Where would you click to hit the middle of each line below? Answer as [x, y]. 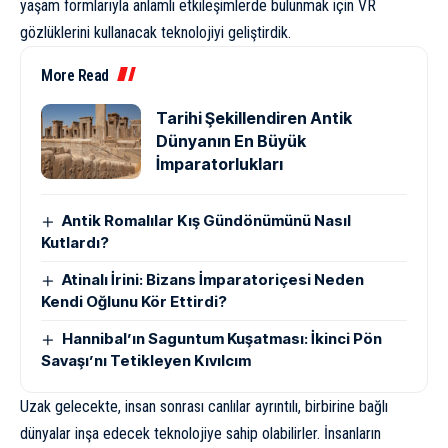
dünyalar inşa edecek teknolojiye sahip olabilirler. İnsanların [200, 434]
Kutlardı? [75, 243]
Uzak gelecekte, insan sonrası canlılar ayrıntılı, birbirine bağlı [204, 407]
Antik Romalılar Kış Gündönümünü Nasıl [207, 221]
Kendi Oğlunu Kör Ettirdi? [134, 302]
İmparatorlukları [219, 164]
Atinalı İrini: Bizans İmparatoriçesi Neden [213, 280]
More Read [75, 76]
